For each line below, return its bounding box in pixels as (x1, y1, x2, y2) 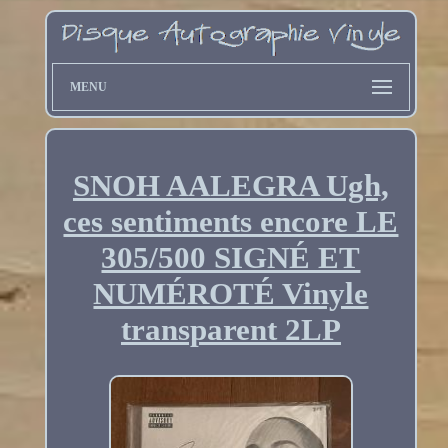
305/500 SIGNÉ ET (101, 240, 361, 276)
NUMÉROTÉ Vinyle (93, 276, 369, 312)
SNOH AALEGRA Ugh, (72, 168, 389, 204)
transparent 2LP (120, 312, 341, 348)
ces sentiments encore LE (63, 204, 399, 240)
